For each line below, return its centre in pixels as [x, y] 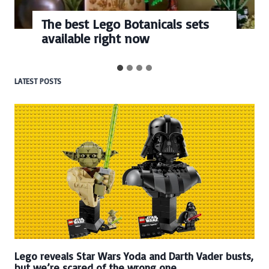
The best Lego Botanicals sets [125, 23]
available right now [95, 38]
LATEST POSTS [38, 81]
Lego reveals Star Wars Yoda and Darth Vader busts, [134, 256]
